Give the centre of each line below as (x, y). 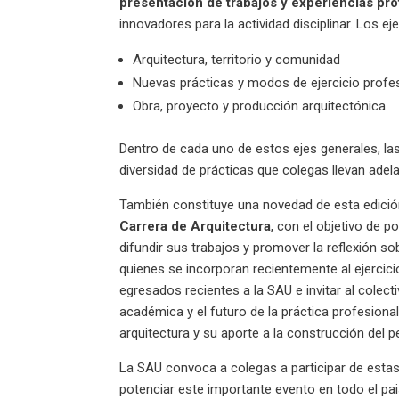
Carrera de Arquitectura (195, 226)
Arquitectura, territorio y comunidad (237, 59)
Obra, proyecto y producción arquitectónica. (261, 106)
